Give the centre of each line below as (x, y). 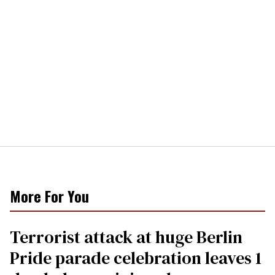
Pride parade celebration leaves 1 (136, 258)
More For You (49, 196)
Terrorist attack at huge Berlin (126, 237)
